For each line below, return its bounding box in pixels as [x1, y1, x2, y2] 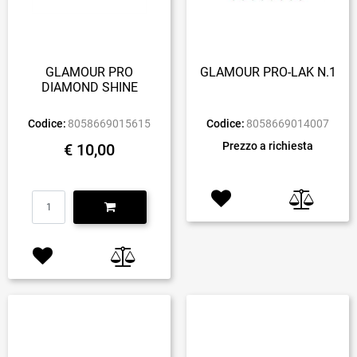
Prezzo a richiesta [222, 139, 313, 152]
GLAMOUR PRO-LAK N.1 [199, 64, 336, 80]
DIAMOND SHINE [41, 79, 138, 95]
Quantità [66, 190, 111, 204]
